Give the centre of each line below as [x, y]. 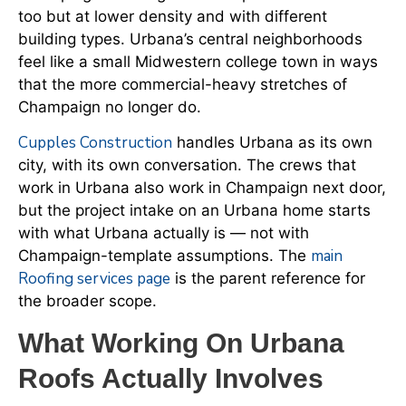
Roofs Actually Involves [171, 379]
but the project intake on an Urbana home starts [194, 211]
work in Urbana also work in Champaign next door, [202, 188]
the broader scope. [87, 301]
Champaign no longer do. [110, 106]
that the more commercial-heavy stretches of [183, 84]
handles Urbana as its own [272, 143]
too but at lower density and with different [173, 16]
